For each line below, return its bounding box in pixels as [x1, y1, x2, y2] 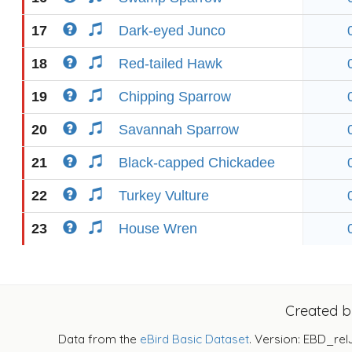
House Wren [119, 221, 197, 236]
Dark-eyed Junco [119, 23, 225, 38]
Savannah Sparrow [119, 122, 239, 137]
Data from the [58, 332, 140, 346]
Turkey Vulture [119, 188, 209, 203]
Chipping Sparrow [119, 89, 231, 104]
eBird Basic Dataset [140, 332, 249, 346]
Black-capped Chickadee [119, 155, 275, 170]
